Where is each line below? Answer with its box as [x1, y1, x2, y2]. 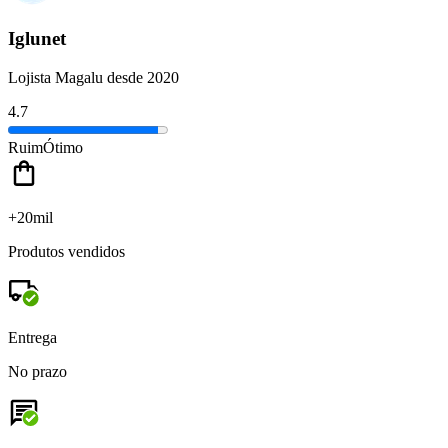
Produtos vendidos [8, 242, 125, 260]
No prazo [8, 362, 67, 380]
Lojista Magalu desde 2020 [8, 68, 179, 86]
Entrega [8, 328, 57, 346]
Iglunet [8, 28, 66, 50]
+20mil [8, 208, 53, 226]
